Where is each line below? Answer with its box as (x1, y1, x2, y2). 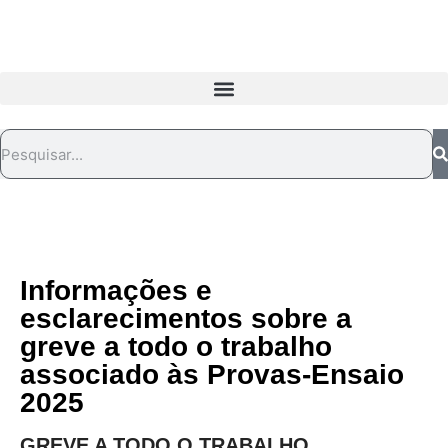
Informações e (20, 275, 212, 306)
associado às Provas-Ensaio (20, 359, 404, 390)
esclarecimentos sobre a (20, 303, 352, 334)
